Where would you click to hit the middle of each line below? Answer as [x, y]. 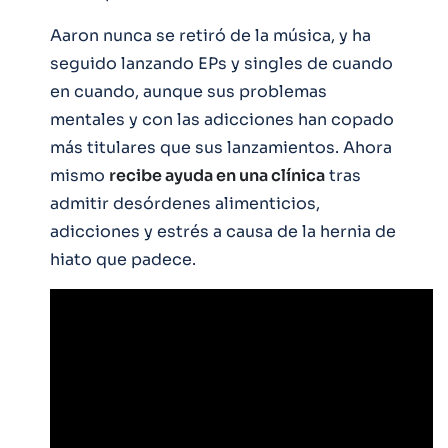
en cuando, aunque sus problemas [188, 91]
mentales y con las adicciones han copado [222, 119]
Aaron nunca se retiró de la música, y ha [210, 35]
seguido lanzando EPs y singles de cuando [221, 63]
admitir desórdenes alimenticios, [185, 203]
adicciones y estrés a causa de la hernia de [223, 231]
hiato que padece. [123, 259]
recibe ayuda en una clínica [217, 175]
